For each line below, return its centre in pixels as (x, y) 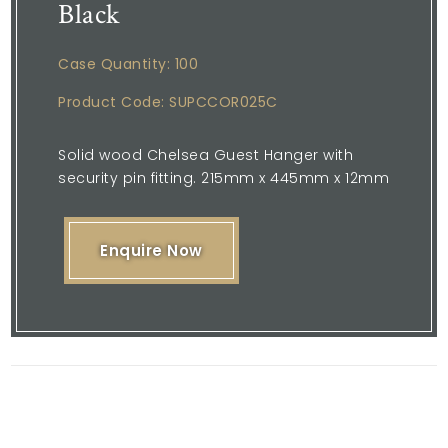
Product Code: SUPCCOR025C (168, 101)
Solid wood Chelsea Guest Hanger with (206, 154)
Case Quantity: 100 (128, 63)
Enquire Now (151, 250)
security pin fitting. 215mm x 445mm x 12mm (224, 177)
